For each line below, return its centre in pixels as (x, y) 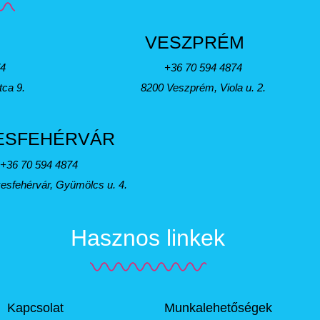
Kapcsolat (35, 307)
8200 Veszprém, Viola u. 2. (203, 88)
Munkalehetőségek (218, 307)
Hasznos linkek (148, 237)
